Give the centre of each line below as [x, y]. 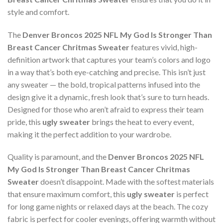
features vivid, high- [164, 47]
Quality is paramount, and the [58, 157]
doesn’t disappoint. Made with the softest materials [126, 182]
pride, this [25, 121]
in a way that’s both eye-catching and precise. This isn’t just [107, 72]
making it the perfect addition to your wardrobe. [89, 134]
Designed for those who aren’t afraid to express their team [106, 109]
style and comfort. [38, 11]
